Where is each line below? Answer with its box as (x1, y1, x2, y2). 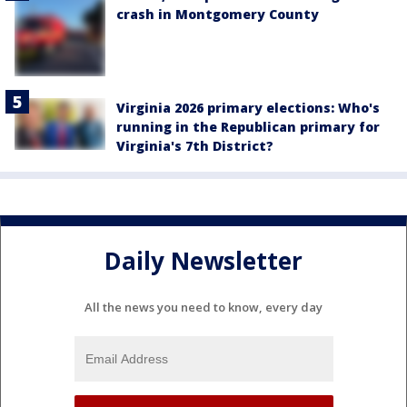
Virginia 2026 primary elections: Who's (116, 99, 380, 117)
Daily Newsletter (104, 243, 303, 277)
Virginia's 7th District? (116, 137, 273, 155)
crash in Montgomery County (116, 5, 319, 23)
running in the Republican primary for (116, 118, 380, 136)
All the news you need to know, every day (84, 299, 323, 316)
